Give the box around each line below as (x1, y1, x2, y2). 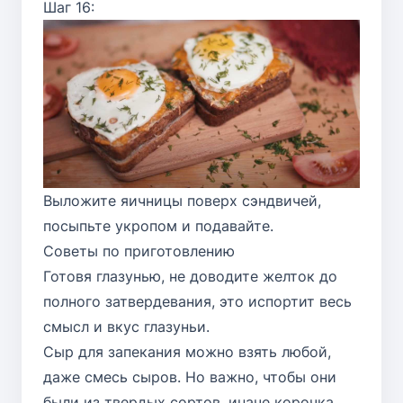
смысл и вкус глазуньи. (43, 317, 210, 336)
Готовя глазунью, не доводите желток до (43, 266, 337, 285)
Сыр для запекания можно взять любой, (43, 342, 331, 361)
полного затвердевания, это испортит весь (43, 291, 352, 310)
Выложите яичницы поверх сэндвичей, (43, 191, 321, 210)
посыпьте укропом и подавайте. (43, 216, 273, 235)
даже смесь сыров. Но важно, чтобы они (43, 367, 336, 386)
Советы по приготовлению (43, 241, 235, 260)
